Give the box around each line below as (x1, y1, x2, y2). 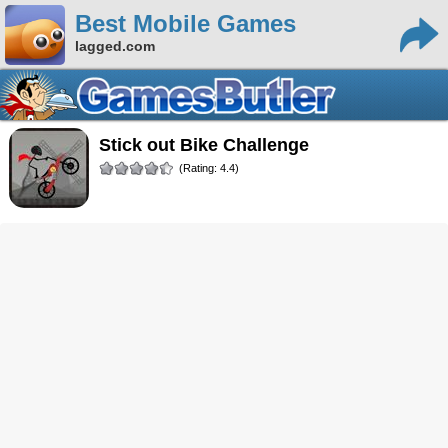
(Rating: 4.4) (178, 162, 239, 174)
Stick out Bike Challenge (110, 135, 309, 155)
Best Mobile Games (75, 10, 296, 37)
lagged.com (75, 38, 155, 54)
